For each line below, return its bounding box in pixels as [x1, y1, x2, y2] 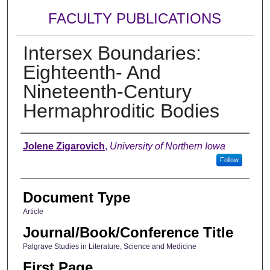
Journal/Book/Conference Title [22, 224, 233, 241]
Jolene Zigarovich [22, 140, 105, 151]
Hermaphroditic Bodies [22, 99, 219, 122]
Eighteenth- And [22, 61, 161, 83]
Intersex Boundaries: [22, 42, 201, 64]
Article [22, 207, 43, 216]
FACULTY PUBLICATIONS [48, 10, 222, 27]
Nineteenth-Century [22, 80, 192, 102]
